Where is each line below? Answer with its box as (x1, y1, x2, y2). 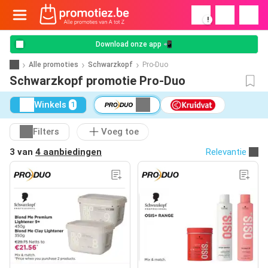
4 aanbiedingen (35, 146, 102, 157)
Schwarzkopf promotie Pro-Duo (10, 74, 185, 88)
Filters (33, 126, 59, 138)
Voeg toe (101, 126, 139, 138)
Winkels (34, 99, 66, 111)
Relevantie (206, 146, 246, 157)
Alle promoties (29, 60, 78, 69)
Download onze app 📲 (96, 40, 172, 48)
